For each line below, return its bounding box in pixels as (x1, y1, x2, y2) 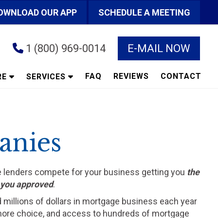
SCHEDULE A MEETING (98, 7, 190, 18)
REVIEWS (113, 72, 149, 81)
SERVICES (26, 72, 66, 81)
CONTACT (161, 72, 201, 81)
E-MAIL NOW (127, 42, 190, 54)
